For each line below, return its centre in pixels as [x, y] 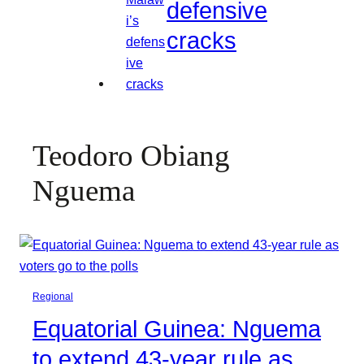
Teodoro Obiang [131, 156]
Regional [53, 297]
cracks [201, 40]
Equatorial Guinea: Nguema [177, 329]
